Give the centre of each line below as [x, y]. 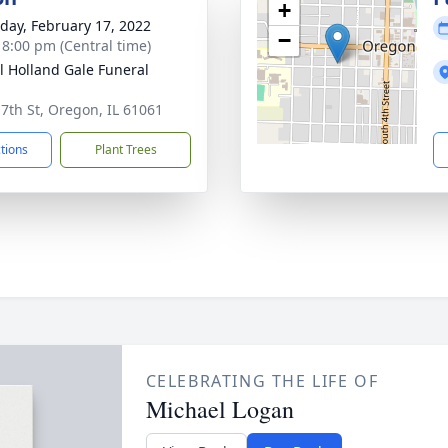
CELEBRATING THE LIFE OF [262, 381]
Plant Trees [125, 149]
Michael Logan [219, 409]
